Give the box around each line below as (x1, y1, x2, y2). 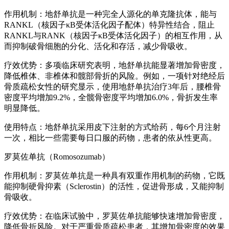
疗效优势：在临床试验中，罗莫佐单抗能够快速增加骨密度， (4, 212, 225, 221)
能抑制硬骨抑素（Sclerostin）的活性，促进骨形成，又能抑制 (4, 182, 224, 191)
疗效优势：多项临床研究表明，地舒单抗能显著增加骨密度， (4, 61, 225, 70)
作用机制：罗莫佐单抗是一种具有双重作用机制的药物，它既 (4, 171, 225, 180)
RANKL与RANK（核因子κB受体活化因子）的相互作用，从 (4, 31, 222, 40)
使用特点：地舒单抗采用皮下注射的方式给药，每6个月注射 (4, 123, 221, 132)
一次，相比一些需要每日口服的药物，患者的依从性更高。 (4, 133, 217, 143)
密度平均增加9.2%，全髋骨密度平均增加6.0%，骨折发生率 (4, 93, 218, 102)
